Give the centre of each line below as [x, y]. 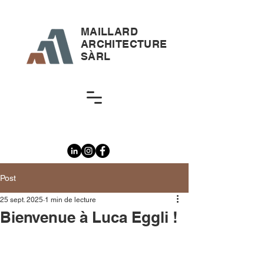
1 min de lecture [70, 200]
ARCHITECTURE [124, 44]
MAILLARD [109, 32]
